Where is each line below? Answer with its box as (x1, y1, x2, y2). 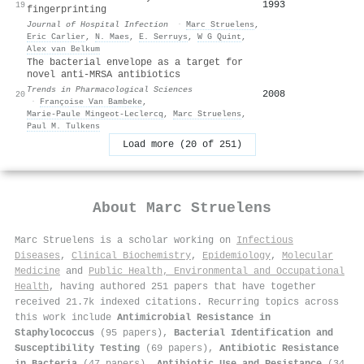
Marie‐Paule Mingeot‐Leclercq (27, 108, 163, 119)
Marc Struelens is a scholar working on (15, 234, 236, 246)
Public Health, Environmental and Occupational (89, 265, 344, 277)
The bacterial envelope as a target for (27, 56, 243, 68)
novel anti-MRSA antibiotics (27, 68, 180, 80)
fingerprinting (27, 3, 106, 15)
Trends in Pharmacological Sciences (27, 84, 193, 94)
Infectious (236, 234, 293, 246)
